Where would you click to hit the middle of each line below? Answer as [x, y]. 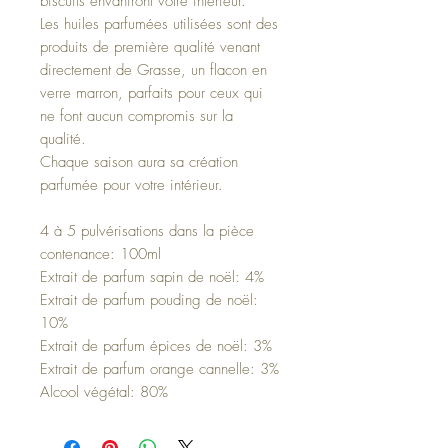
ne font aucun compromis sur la [136, 116]
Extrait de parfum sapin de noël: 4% [152, 277]
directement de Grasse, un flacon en [153, 70]
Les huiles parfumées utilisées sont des [159, 24]
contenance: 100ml [100, 254]
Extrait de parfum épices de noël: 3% [156, 346]
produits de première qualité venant [150, 47]
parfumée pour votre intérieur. [131, 185]
